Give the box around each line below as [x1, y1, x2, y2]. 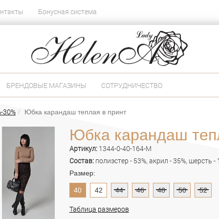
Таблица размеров [69, 204, 129, 214]
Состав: [69, 155, 95, 165]
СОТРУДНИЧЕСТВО [101, 80, 162, 90]
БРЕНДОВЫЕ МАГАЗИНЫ [6, 80, 87, 90]
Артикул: [69, 143, 99, 153]
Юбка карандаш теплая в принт [24, 108, 126, 116]
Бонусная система [38, 7, 97, 16]
